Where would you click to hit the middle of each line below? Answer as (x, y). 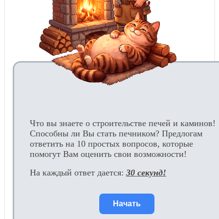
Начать (127, 204)
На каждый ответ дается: (78, 173)
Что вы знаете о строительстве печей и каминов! (123, 123)
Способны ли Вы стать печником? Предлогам (116, 133)
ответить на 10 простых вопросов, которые (111, 143)
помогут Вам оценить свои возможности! (108, 154)
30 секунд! (146, 173)
